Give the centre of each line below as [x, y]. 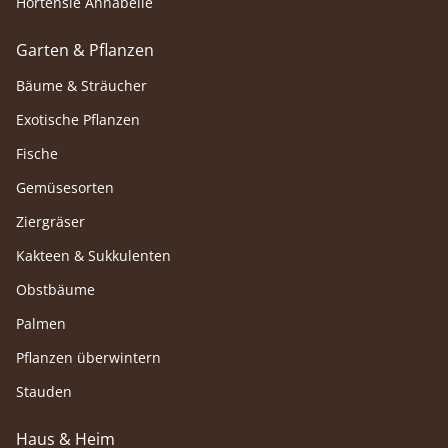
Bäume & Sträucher [81, 85]
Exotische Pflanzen [78, 119]
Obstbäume [55, 289]
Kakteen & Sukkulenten [93, 255]
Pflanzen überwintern [88, 357]
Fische [37, 153]
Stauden [44, 391]
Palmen [41, 323]
